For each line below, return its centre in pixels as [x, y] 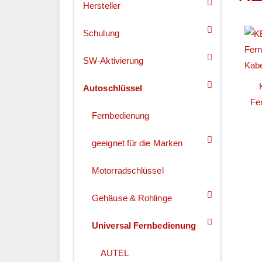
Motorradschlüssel [128, 171]
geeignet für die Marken [137, 143]
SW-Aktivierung [113, 61]
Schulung [101, 33]
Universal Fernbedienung [144, 226]
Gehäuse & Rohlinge [132, 198]
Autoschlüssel [113, 88]
